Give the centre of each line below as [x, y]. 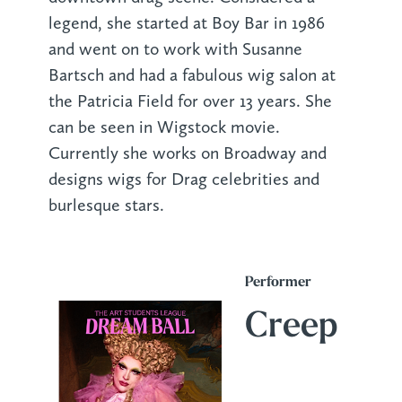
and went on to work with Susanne [175, 49]
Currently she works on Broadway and [187, 153]
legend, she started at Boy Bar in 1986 [186, 23]
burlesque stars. [106, 205]
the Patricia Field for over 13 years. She [190, 101]
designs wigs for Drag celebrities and [184, 179]
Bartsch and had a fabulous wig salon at [192, 75]
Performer [278, 282]
